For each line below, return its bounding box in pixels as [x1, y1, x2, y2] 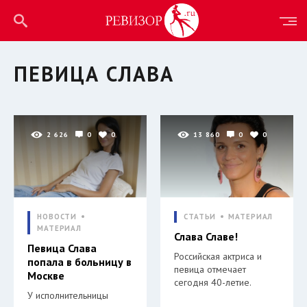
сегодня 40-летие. [174, 276, 251, 288]
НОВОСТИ [37, 212, 77, 221]
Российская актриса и [174, 250, 262, 262]
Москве [27, 269, 64, 282]
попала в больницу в [27, 255, 132, 269]
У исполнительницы [27, 289, 108, 302]
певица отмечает [174, 263, 246, 275]
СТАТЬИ [184, 212, 217, 221]
